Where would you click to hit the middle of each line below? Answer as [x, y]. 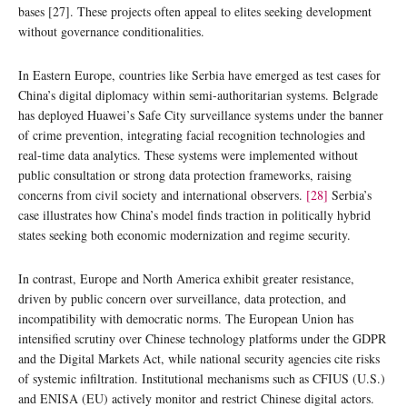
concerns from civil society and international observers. [162, 194]
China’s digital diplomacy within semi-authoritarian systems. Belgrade [198, 94]
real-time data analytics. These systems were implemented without [188, 154]
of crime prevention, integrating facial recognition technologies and [192, 134]
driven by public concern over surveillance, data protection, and [182, 298]
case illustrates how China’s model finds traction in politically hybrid [194, 214]
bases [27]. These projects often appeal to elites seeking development [195, 11]
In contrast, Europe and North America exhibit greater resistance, [186, 278]
